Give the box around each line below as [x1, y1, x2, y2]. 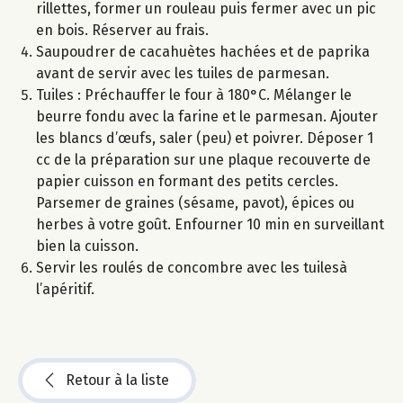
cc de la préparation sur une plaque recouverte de [36, 150, 371, 168]
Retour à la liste [66, 371, 169, 389]
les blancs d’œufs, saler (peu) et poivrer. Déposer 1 [36, 129, 373, 147]
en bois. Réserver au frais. [36, 21, 209, 39]
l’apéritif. [36, 280, 94, 298]
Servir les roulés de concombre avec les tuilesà [36, 258, 347, 276]
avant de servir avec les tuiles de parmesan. [36, 64, 329, 82]
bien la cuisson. [36, 237, 139, 255]
